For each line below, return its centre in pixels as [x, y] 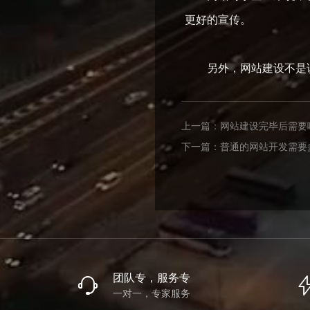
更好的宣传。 [218, 20]
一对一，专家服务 [151, 293]
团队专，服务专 [151, 277]
